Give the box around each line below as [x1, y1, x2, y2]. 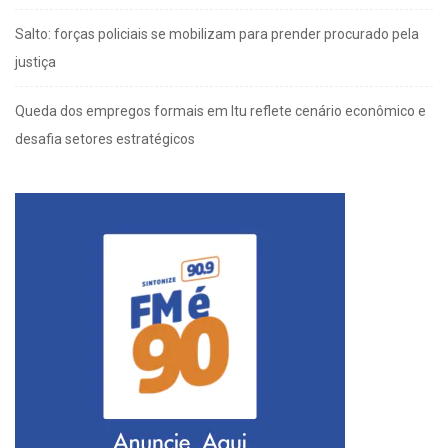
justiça [15, 54, 56, 71]
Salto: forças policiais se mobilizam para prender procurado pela [15, 26, 419, 43]
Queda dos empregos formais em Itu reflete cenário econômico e [15, 103, 426, 120]
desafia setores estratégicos [15, 131, 195, 148]
